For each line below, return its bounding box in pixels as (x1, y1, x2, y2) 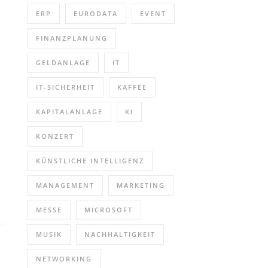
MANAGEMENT (36, 181, 95, 190)
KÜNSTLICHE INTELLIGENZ (36, 156, 144, 165)
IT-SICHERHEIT (36, 83, 95, 92)
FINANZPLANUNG (36, 33, 108, 42)
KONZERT (36, 132, 74, 141)
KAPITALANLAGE (36, 107, 103, 116)
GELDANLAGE (36, 58, 90, 67)
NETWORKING (36, 254, 92, 263)
